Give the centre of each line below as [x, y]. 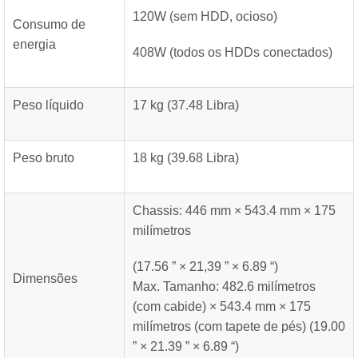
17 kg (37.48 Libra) [186, 105]
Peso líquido [48, 105]
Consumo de [49, 24]
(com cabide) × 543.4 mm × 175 [222, 306]
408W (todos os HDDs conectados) [233, 52]
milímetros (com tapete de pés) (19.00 [239, 326]
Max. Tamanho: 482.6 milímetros [224, 286]
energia [34, 44]
